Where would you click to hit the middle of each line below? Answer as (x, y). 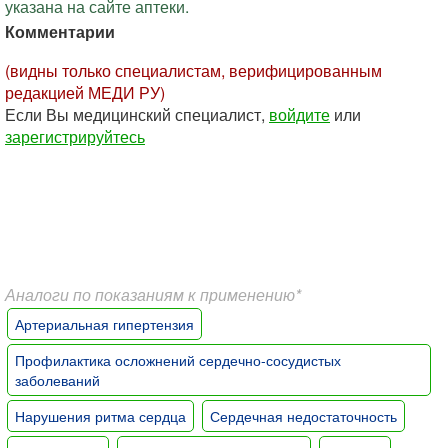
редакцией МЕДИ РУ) (85, 92)
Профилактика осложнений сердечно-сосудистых (178, 360)
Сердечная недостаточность (303, 416)
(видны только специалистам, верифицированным (193, 70)
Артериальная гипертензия (104, 324)
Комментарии (60, 31)
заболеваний (57, 380)
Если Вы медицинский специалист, (137, 114)
